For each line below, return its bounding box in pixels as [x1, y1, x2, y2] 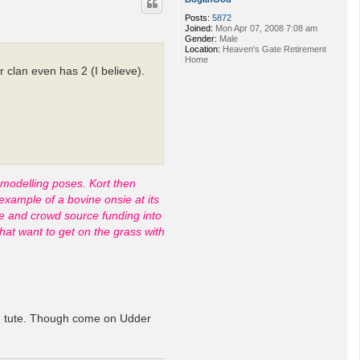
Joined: [185, 22, 213, 33]
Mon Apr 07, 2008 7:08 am [213, 22, 317, 33]
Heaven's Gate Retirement [220, 43, 326, 54]
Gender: [185, 33, 217, 43]
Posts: [185, 12, 210, 22]
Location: [185, 43, 220, 54]
